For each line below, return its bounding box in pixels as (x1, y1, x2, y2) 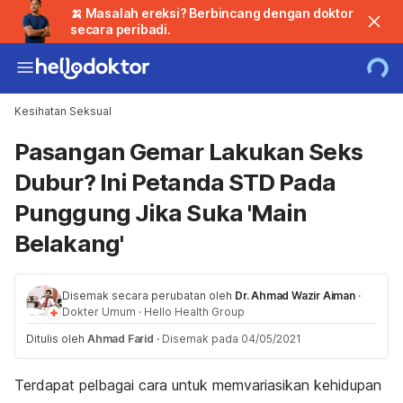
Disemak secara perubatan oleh (62, 289, 235, 302)
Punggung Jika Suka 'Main (14, 199, 308, 227)
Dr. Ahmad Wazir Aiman (235, 289, 355, 302)
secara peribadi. (70, 22, 171, 37)
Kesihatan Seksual (14, 104, 112, 118)
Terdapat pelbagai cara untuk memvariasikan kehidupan (14, 376, 381, 394)
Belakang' (14, 229, 123, 257)
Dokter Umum (62, 305, 136, 318)
